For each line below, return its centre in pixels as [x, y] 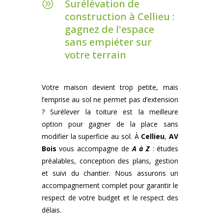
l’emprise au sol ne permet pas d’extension [110, 100]
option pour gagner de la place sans [110, 124]
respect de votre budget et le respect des [110, 198]
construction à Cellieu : [119, 17]
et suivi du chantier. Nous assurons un [110, 173]
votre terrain [95, 55]
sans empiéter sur [108, 42]
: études [164, 149]
